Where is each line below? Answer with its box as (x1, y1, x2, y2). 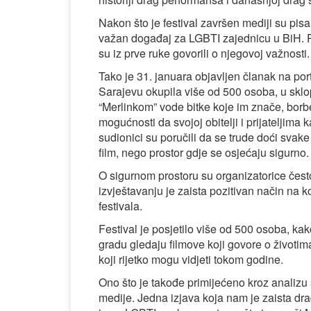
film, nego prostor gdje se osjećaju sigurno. (99, 144, 309, 160)
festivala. (99, 198, 142, 214)
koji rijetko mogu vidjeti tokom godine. (99, 251, 283, 267)
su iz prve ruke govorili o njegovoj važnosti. (99, 45, 310, 61)
